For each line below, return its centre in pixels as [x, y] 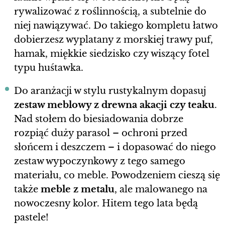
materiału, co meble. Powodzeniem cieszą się [117, 176]
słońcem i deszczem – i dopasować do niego [115, 147]
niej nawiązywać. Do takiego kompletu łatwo [116, 26]
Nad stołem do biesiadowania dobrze [99, 119]
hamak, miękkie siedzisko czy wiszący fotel [112, 54]
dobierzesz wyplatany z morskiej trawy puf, [114, 40]
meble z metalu [78, 190]
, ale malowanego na [161, 190]
